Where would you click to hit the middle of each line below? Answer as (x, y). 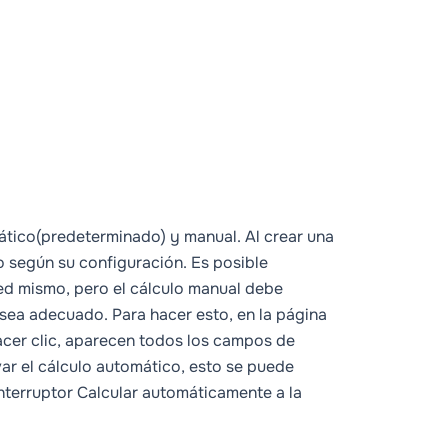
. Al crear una (285, 236)
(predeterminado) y (110, 236)
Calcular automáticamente (174, 392)
